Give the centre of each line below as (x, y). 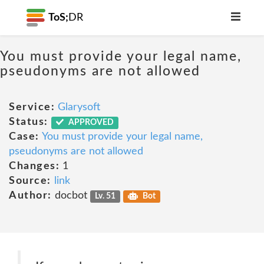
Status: (29, 122)
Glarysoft (79, 107)
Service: (32, 107)
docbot (71, 196)
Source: (30, 181)
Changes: (34, 166)
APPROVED (90, 123)
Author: (30, 196)
